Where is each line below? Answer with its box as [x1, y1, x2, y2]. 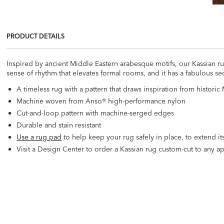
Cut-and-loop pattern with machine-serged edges [16, 108, 174, 118]
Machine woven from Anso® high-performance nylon [16, 96, 186, 106]
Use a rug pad [16, 132, 62, 142]
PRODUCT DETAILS [6, 32, 65, 40]
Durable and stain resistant [16, 120, 101, 130]
